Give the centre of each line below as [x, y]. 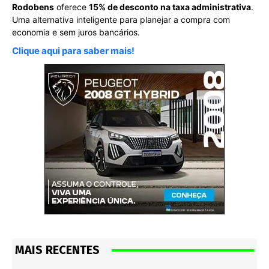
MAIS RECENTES [57, 250]
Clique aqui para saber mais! [73, 51]
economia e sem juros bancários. [76, 32]
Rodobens [33, 7]
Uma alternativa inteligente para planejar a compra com [121, 20]
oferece [71, 7]
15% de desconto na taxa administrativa [170, 7]
